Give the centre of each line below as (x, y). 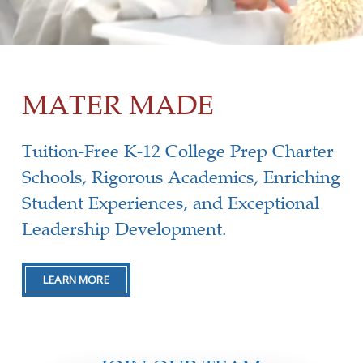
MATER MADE (117, 105)
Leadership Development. (124, 228)
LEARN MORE (76, 280)
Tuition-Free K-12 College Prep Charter (177, 151)
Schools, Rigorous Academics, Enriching (181, 177)
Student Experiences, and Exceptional (170, 203)
